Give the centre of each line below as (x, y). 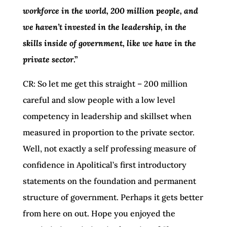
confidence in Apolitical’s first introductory (104, 165)
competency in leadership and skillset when (107, 116)
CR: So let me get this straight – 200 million (105, 84)
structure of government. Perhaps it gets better (113, 197)
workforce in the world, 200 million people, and (110, 11)
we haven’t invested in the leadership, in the (104, 27)
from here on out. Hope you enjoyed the (99, 213)
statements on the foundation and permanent (109, 181)
